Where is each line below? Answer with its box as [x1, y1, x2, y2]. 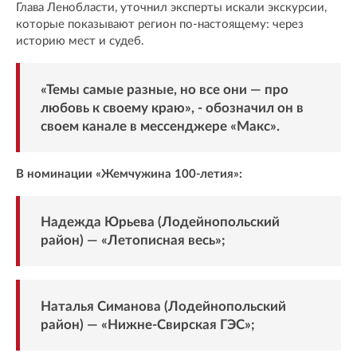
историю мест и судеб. [16, 35, 144, 48]
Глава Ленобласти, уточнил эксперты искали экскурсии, [16, 2, 327, 14]
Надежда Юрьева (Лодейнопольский [40, 215, 280, 229]
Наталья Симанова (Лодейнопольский [40, 299, 286, 313]
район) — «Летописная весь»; [40, 233, 226, 248]
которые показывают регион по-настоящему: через [16, 18, 304, 31]
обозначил [205, 100, 277, 115]
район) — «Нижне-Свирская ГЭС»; [40, 317, 255, 331]
